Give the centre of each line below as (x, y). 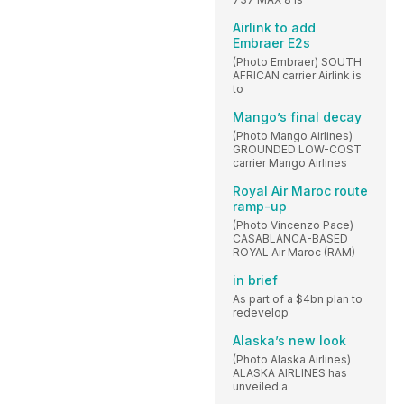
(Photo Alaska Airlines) (292, 359)
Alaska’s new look (289, 340)
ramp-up (260, 206)
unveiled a (260, 386)
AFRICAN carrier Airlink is (297, 75)
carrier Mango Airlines (290, 162)
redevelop (261, 312)
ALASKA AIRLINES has (290, 372)
